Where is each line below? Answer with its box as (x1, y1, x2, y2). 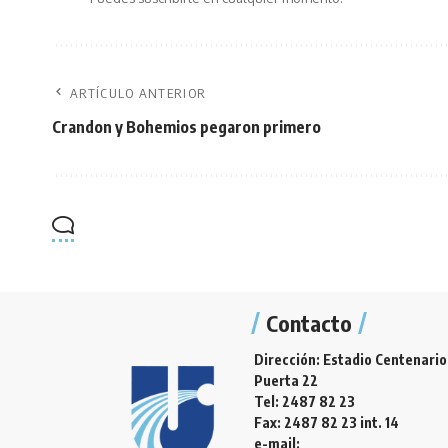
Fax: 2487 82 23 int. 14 (254, 414, 399, 431)
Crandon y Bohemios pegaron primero (52, 117, 321, 137)
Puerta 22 (254, 372, 318, 389)
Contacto (266, 309, 352, 337)
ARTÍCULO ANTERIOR (70, 85, 207, 101)
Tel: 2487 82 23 (254, 393, 355, 410)
